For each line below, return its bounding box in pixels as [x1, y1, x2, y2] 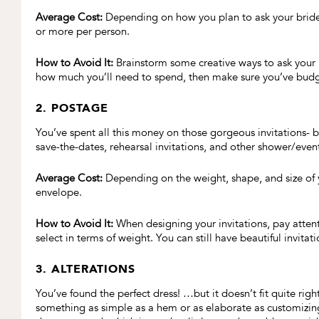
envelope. [36, 185, 82, 200]
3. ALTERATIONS [36, 262, 135, 276]
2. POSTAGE [36, 101, 108, 115]
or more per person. [36, 24, 130, 39]
